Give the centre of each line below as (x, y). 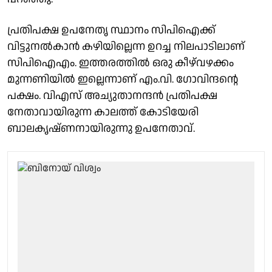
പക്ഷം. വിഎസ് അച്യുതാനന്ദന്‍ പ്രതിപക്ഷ (112, 95)
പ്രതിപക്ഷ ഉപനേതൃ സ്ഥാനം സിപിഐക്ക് (111, 30)
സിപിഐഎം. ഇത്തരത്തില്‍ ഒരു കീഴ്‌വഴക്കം (121, 63)
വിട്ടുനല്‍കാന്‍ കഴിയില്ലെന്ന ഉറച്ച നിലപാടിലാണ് (126, 46)
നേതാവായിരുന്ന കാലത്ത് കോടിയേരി (103, 112)
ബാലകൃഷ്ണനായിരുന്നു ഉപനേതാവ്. (101, 128)
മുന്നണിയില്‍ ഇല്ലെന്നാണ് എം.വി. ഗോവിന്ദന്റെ (123, 79)
